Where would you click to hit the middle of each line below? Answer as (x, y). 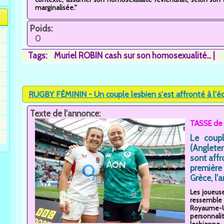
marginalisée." (56, 7)
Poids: (42, 28)
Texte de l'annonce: (66, 113)
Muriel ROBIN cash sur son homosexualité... (132, 55)
